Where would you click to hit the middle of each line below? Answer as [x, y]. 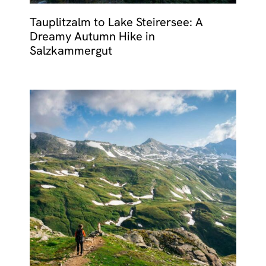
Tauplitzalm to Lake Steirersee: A [116, 22]
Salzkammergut [71, 50]
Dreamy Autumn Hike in [92, 36]
